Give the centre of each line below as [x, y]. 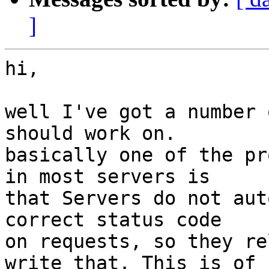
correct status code [113, 220]
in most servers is [107, 177]
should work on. [90, 134]
